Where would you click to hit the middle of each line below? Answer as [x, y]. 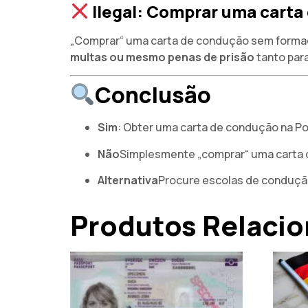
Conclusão [153, 95]
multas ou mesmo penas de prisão [162, 57]
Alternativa [128, 180]
